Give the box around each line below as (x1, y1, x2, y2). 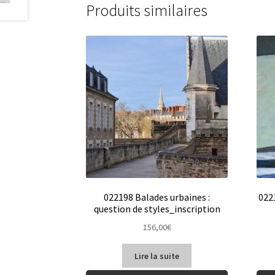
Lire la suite (134, 250, 180, 261)
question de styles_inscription (93, 203, 220, 215)
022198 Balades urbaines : (104, 191, 211, 204)
